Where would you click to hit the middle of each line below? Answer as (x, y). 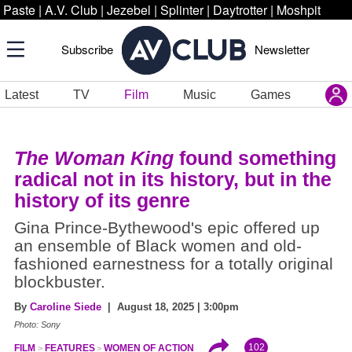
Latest (22, 94)
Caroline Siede (66, 307)
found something (255, 158)
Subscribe (87, 49)
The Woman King (94, 158)
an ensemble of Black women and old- (158, 246)
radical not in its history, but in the (173, 179)
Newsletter (282, 49)
